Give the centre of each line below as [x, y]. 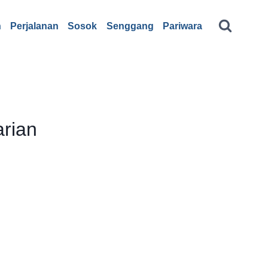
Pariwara [182, 26]
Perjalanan [34, 26]
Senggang [130, 26]
